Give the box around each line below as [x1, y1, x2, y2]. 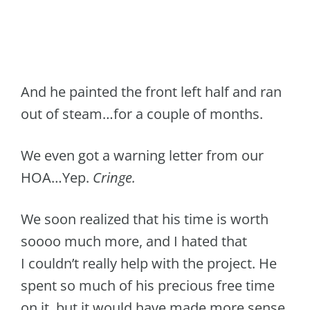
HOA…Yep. [21, 167, 93, 187]
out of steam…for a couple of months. [21, 104, 263, 123]
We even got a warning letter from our [21, 145, 264, 165]
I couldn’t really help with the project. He [21, 253, 277, 273]
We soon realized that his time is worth [21, 209, 268, 228]
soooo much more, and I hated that [21, 231, 247, 250]
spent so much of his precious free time [21, 275, 275, 295]
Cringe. [93, 167, 136, 187]
